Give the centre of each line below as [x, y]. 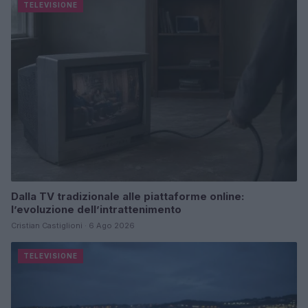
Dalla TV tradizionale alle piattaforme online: [128, 197]
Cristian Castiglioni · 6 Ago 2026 [73, 226]
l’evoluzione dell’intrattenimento [96, 210]
